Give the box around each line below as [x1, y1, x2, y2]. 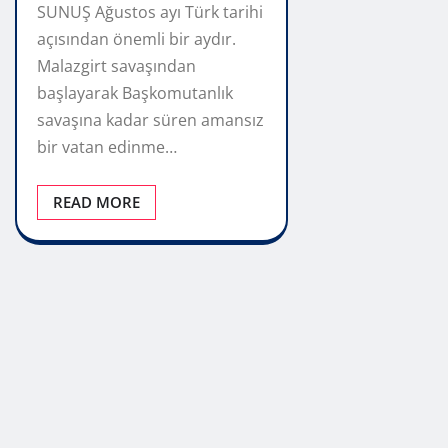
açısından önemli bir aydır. [37, 27, 236, 50]
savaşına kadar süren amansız [37, 108, 264, 131]
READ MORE [53, 191, 140, 212]
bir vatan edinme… [37, 135, 177, 158]
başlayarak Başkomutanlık [37, 81, 233, 104]
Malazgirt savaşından [37, 54, 196, 77]
